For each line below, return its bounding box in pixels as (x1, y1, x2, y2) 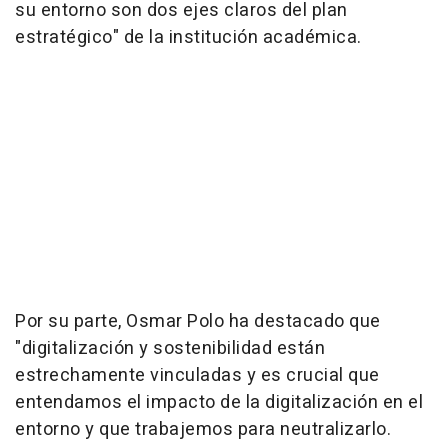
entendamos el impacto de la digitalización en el (15, 389, 423, 417)
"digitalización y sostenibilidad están (15, 335, 325, 363)
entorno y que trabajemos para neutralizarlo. (15, 416, 391, 444)
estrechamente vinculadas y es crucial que (15, 362, 380, 390)
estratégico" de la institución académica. (15, 24, 362, 52)
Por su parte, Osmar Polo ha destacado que (15, 308, 381, 336)
